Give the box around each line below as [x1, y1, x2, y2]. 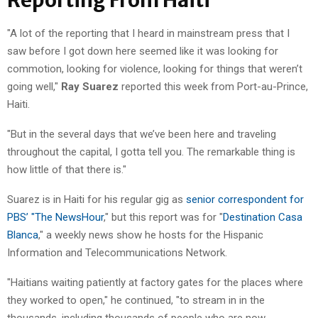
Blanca [7, 228, 38, 241]
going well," [7, 79, 61, 93]
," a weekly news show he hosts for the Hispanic [38, 228, 263, 241]
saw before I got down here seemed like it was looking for [7, 44, 278, 57]
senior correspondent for [186, 192, 304, 206]
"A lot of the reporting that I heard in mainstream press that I [7, 26, 290, 40]
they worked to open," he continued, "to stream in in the [7, 293, 265, 307]
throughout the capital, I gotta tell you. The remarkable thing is [7, 145, 295, 158]
